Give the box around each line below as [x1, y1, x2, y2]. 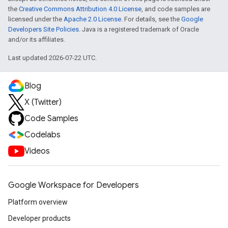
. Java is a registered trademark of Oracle [79, 25, 199, 33]
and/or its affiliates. [8, 36, 65, 43]
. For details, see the [121, 15, 181, 23]
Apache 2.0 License [64, 15, 121, 23]
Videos [24, 146, 50, 156]
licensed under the [8, 15, 64, 23]
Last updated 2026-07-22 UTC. [8, 54, 97, 62]
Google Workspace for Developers [8, 180, 139, 190]
